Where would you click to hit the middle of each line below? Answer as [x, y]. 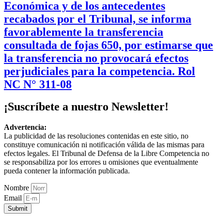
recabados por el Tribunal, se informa [98, 19]
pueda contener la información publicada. [67, 171]
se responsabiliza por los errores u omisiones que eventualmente [101, 162]
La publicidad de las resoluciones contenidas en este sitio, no [96, 136]
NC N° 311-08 [38, 84]
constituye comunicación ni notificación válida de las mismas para [104, 145]
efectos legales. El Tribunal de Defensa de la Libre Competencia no [107, 154]
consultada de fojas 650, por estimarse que [108, 45]
